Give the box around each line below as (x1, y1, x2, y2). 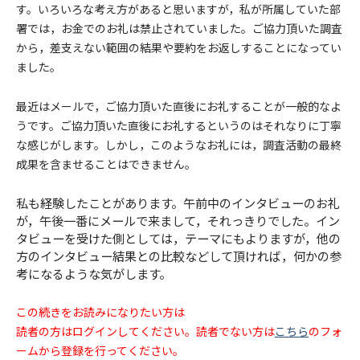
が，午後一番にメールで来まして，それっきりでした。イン (16, 211, 340, 230)
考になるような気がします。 (16, 264, 171, 283)
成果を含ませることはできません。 (16, 156, 196, 173)
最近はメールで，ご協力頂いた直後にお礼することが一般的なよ (16, 98, 342, 115)
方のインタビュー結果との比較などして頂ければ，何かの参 (16, 247, 342, 265)
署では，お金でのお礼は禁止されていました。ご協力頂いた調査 (16, 20, 342, 37)
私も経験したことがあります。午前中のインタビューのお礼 (16, 194, 340, 212)
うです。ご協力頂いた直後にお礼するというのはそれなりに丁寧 (16, 117, 342, 134)
